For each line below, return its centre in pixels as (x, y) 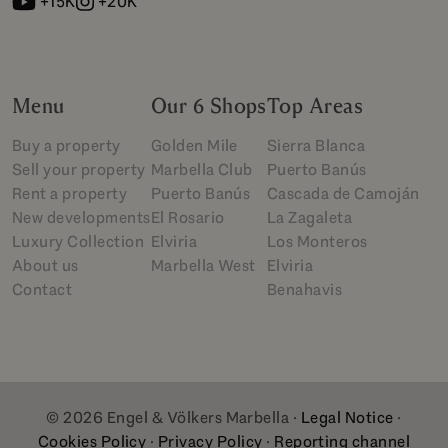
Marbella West (203, 265)
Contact (42, 289)
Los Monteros (317, 241)
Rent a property (70, 193)
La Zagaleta (309, 217)
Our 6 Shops (208, 105)
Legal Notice (347, 417)
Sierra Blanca (316, 145)
